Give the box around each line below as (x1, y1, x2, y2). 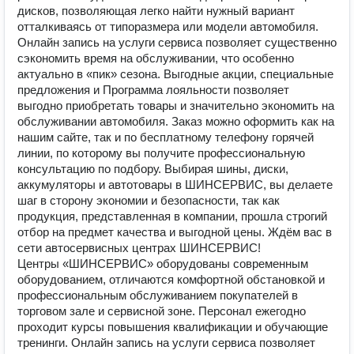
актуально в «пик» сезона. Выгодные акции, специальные (17, 67, 333, 81)
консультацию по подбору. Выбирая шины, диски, (17, 162, 288, 175)
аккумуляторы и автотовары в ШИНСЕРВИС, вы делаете (17, 178, 333, 191)
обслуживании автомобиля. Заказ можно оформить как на (17, 115, 334, 128)
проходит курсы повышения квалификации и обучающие (17, 320, 328, 333)
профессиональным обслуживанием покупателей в (17, 288, 298, 302)
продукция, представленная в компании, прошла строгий (17, 209, 327, 223)
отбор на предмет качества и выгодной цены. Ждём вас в (17, 225, 332, 239)
